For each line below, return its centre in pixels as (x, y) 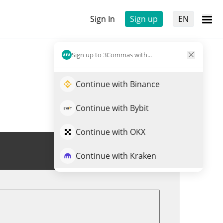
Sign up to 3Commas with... (112, 55)
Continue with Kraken (116, 156)
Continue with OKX (111, 132)
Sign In (103, 19)
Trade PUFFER (126, 151)
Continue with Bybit (112, 108)
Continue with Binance (118, 84)
